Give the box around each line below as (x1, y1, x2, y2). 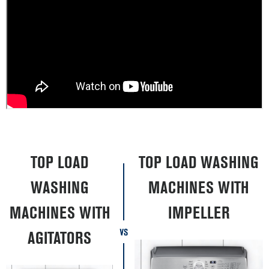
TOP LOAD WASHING (139, 156, 259, 171)
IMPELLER (168, 206, 229, 222)
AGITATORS (28, 231, 92, 247)
